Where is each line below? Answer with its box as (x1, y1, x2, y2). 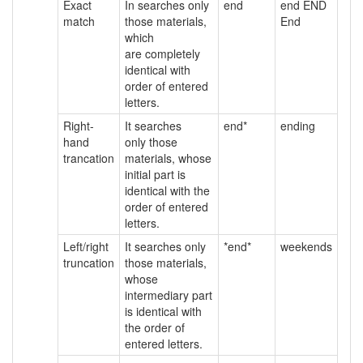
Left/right (62, 238, 109, 254)
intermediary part (124, 287, 212, 303)
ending (280, 117, 315, 134)
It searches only (124, 238, 206, 254)
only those (124, 134, 177, 150)
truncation (62, 254, 114, 271)
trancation (62, 150, 114, 166)
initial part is (124, 166, 186, 182)
